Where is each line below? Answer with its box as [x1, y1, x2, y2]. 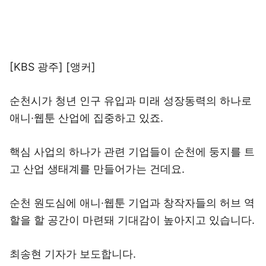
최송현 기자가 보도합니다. [9, 248, 136, 260]
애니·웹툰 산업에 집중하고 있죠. [9, 112, 163, 124]
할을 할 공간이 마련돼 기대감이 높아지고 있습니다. [9, 214, 255, 226]
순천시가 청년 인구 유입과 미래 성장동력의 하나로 [9, 94, 252, 107]
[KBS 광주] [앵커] [9, 61, 96, 73]
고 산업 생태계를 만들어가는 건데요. [9, 163, 185, 175]
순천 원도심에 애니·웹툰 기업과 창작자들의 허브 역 [9, 197, 255, 209]
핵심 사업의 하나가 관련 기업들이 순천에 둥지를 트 [9, 145, 255, 158]
